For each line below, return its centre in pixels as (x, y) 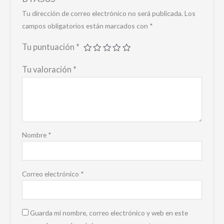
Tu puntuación (49, 46)
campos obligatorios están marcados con (85, 25)
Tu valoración (47, 69)
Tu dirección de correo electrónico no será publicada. (102, 13)
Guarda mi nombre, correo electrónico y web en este (109, 212)
